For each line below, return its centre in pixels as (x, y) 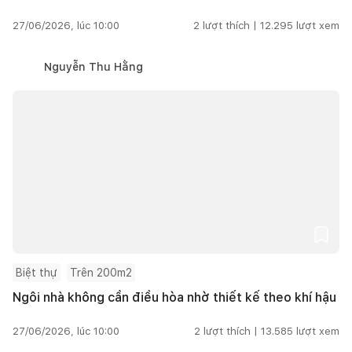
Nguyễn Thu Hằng (93, 66)
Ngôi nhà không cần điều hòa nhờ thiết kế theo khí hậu (174, 297)
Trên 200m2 (101, 272)
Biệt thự (37, 272)
